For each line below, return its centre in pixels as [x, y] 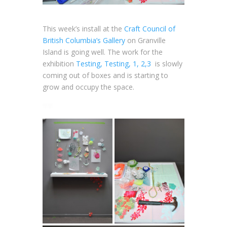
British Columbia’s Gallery [84, 40]
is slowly [167, 63]
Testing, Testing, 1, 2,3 [113, 63]
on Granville [145, 40]
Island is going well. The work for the [103, 52]
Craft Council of [150, 28]
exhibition [59, 63]
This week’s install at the [83, 28]
